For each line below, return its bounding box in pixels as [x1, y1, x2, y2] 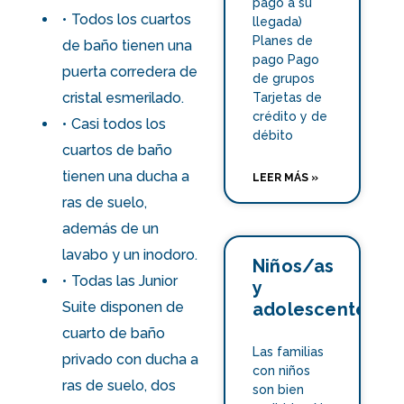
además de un [62, 220, 160, 238]
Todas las [71, 272, 140, 290]
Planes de [252, 33, 314, 48]
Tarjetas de [252, 90, 323, 105]
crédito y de [252, 109, 328, 124]
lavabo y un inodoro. [62, 246, 198, 264]
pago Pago [252, 52, 320, 67]
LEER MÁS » [252, 171, 319, 184]
